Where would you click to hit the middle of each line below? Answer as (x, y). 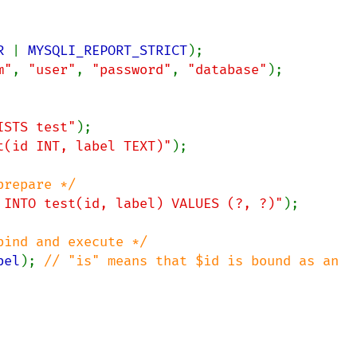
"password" (131, 70)
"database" (227, 70)
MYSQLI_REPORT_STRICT (108, 51)
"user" (52, 70)
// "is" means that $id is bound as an (191, 261)
